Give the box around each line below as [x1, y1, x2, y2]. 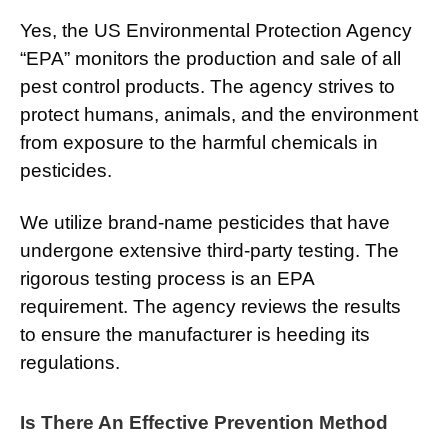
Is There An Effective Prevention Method [20, 412, 388, 434]
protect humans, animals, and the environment [20, 104, 418, 126]
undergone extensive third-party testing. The [20, 240, 399, 262]
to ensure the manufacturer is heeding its [20, 324, 370, 346]
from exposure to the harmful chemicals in [20, 132, 378, 154]
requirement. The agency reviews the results [20, 296, 401, 318]
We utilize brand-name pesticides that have [20, 212, 390, 234]
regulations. [20, 352, 120, 374]
